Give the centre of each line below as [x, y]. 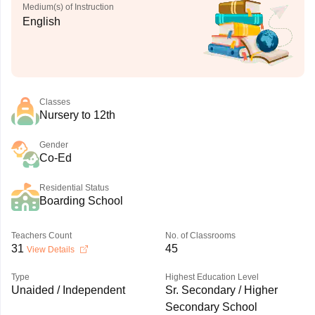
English [41, 21]
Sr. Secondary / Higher [221, 290]
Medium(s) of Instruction [68, 7]
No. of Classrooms [200, 236]
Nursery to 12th [77, 115]
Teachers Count [41, 236]
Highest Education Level [212, 277]
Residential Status [74, 188]
